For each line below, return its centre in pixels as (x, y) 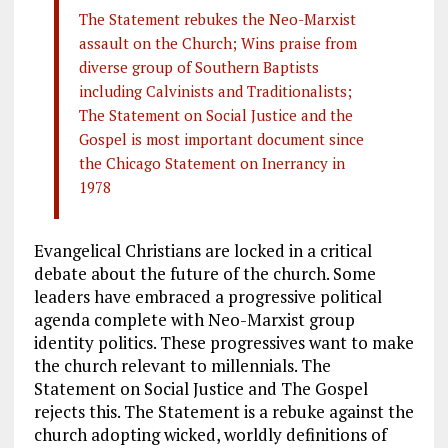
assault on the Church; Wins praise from (217, 43)
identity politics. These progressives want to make (223, 343)
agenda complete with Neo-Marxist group (194, 320)
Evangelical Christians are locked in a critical (202, 251)
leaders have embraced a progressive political (207, 297)
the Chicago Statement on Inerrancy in (211, 163)
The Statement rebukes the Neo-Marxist (217, 19)
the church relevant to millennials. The (182, 366)
